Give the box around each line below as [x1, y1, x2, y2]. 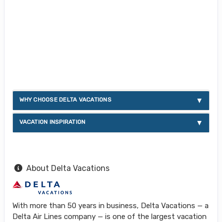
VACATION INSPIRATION [19, 118, 86, 125]
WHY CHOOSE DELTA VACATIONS [19, 96, 111, 104]
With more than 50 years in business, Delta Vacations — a [12, 201, 209, 211]
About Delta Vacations [26, 164, 110, 173]
